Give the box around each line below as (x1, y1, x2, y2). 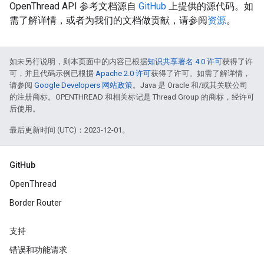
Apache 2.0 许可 (95, 69, 151, 78)
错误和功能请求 (9, 245, 67, 255)
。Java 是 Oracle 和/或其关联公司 (133, 81, 247, 90)
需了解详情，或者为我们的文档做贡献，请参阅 (9, 15, 207, 26)
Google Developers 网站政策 (34, 81, 133, 90)
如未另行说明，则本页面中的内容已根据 (9, 57, 147, 66)
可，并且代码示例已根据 (9, 69, 95, 78)
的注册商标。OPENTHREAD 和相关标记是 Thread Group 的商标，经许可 (9, 93, 255, 101)
